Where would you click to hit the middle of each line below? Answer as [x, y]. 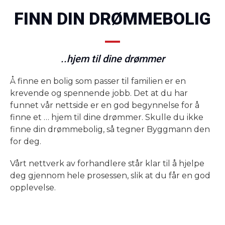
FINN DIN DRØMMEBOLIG [113, 19]
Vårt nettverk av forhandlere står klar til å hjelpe [107, 164]
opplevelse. [33, 188]
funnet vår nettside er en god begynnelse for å [105, 105]
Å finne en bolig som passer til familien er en [98, 81]
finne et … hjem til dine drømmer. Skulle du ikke [107, 118]
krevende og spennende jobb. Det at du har [99, 93]
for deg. [26, 142]
